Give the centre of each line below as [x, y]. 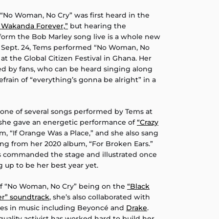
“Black [138, 186]
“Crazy [148, 122]
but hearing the [97, 26]
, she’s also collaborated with [100, 197]
